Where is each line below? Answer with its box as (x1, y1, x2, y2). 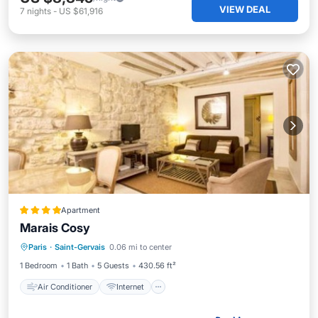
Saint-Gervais (55, 242, 105, 252)
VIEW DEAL (219, 4, 270, 15)
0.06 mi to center (109, 242, 172, 252)
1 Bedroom (20, 261, 57, 270)
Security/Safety (149, 243, 205, 253)
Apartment (60, 205, 100, 215)
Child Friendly (77, 243, 128, 253)
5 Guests (97, 261, 129, 270)
